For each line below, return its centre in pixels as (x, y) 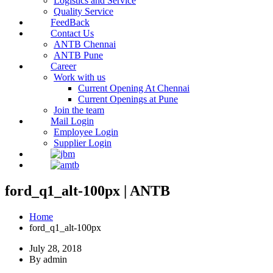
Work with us (80, 77)
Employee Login (86, 132)
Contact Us (72, 34)
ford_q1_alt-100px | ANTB (87, 190)
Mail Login (72, 121)
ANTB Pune (78, 55)
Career (63, 66)
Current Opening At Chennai (134, 88)
